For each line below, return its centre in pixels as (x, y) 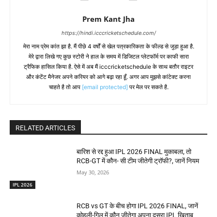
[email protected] (105, 87)
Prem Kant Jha (108, 19)
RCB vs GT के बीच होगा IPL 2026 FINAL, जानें (138, 206)
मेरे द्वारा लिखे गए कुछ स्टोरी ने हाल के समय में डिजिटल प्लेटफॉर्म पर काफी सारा (108, 56)
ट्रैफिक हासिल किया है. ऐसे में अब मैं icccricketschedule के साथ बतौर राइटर (108, 67)
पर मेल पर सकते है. (148, 87)
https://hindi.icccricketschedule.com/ (108, 33)
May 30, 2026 (93, 172)
